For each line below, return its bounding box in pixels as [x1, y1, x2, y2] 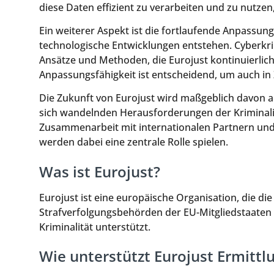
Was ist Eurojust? [39, 161, 160, 182]
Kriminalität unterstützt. [39, 220, 150, 234]
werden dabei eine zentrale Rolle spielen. [39, 135, 228, 149]
